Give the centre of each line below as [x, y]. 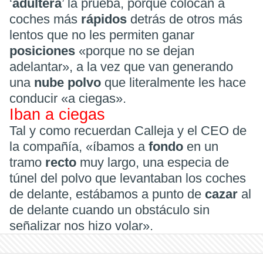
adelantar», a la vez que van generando [121, 66]
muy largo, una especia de [154, 162]
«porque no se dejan [136, 50]
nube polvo [69, 82]
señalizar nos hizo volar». [81, 225]
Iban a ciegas [57, 114]
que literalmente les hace [175, 82]
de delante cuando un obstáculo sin [109, 210]
